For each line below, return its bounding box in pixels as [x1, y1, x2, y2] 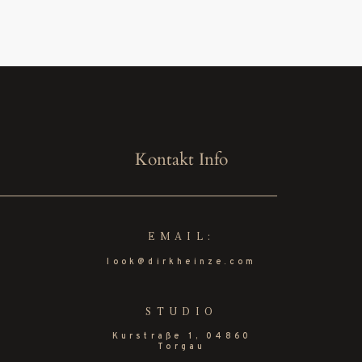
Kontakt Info [135, 147, 229, 171]
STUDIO [145, 307, 218, 318]
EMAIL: [148, 233, 216, 243]
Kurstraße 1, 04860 [112, 332, 252, 342]
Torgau [158, 343, 206, 352]
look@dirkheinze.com [107, 257, 257, 267]
